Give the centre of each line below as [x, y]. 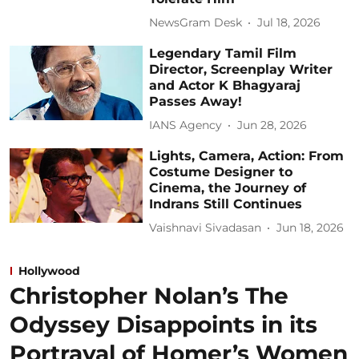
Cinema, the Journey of [228, 188]
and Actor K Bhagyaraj [225, 85]
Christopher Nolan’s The [149, 295]
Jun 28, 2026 [272, 125]
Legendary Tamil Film [223, 53]
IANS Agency [186, 125]
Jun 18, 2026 [311, 228]
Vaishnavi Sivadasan [206, 228]
